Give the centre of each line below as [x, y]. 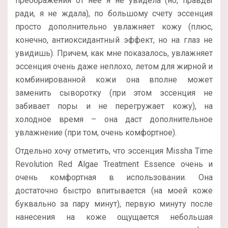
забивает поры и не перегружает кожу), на [114, 106]
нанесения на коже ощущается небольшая [114, 217]
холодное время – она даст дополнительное [114, 119]
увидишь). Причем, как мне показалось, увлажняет [114, 53]
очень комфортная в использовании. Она [114, 177]
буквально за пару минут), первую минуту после [114, 204]
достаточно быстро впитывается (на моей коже [114, 190]
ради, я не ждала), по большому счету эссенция [114, 13]
